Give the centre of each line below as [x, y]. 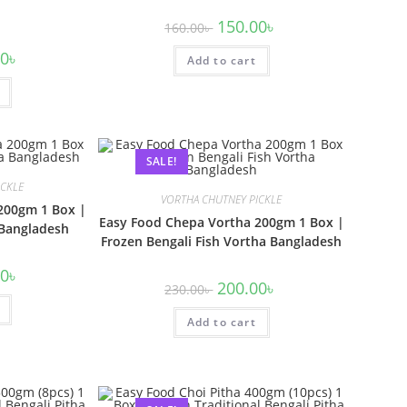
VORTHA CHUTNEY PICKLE [222, 199]
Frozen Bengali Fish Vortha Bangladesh [222, 241]
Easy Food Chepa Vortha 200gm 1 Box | [221, 222]
